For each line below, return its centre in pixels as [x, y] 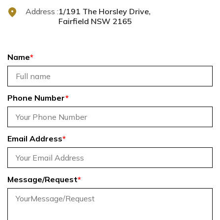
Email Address [35, 139]
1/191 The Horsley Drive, [105, 12]
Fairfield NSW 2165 [95, 21]
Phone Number [36, 98]
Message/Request [42, 179]
